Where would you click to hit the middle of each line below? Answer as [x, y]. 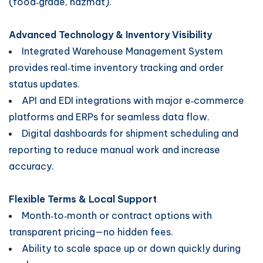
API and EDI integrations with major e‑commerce [133, 100]
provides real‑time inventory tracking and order [116, 68]
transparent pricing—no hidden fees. [91, 232]
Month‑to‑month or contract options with [117, 215]
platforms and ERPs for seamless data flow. [109, 117]
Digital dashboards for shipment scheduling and [130, 133]
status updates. [44, 84]
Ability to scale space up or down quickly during [131, 248]
